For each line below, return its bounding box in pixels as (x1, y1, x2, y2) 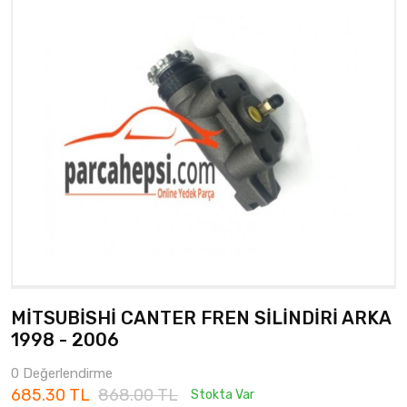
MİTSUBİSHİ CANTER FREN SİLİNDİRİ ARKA (11, 306, 391, 329)
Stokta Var (191, 386, 254, 402)
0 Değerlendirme (11, 364, 113, 382)
